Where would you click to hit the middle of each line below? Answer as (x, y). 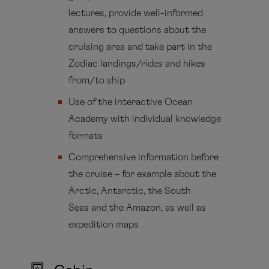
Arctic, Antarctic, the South (130, 191)
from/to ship (97, 81)
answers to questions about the (138, 30)
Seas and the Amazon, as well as (138, 208)
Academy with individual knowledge (145, 119)
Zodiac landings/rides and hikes (137, 64)
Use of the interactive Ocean (131, 102)
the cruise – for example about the (143, 174)
